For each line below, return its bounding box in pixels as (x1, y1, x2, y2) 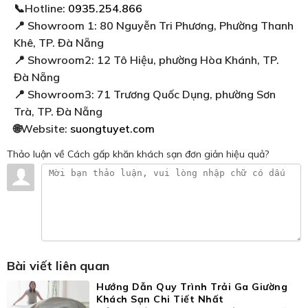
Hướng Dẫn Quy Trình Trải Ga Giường (96, 280, 287, 294)
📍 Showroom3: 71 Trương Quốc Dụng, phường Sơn (14, 87, 276, 102)
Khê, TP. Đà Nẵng (14, 36, 104, 50)
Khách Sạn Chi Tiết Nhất (96, 293, 224, 306)
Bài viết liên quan (7, 258, 109, 274)
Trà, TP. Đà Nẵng (14, 104, 102, 119)
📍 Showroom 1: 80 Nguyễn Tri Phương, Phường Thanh (14, 19, 294, 33)
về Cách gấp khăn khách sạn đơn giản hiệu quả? (52, 148, 269, 161)
